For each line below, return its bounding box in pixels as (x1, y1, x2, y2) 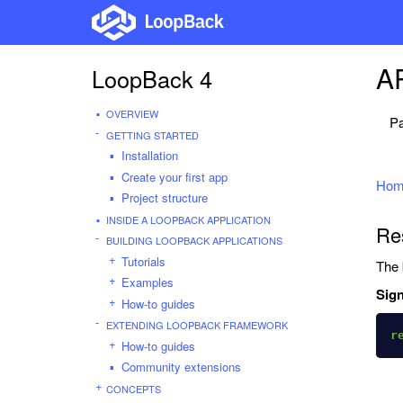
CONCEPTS (106, 381, 161, 396)
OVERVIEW (106, 106, 158, 121)
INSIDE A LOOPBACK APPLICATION (106, 211, 271, 227)
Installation (121, 147, 178, 164)
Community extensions (121, 358, 241, 375)
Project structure (121, 189, 208, 206)
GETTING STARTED (106, 127, 199, 142)
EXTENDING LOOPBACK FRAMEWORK (106, 318, 288, 332)
